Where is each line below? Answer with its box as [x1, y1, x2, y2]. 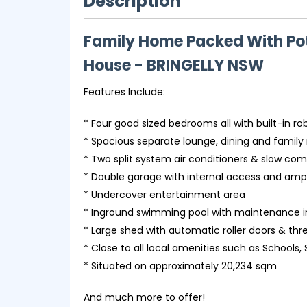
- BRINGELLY [134, 55, 228, 76]
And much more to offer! [84, 291, 205, 304]
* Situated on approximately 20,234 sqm [84, 259, 277, 273]
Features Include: [84, 85, 165, 99]
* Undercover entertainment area [84, 188, 245, 201]
